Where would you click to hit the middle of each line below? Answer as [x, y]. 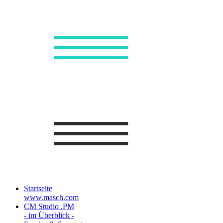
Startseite [38, 188]
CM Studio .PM [49, 206]
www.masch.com [51, 197]
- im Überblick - [49, 215]
